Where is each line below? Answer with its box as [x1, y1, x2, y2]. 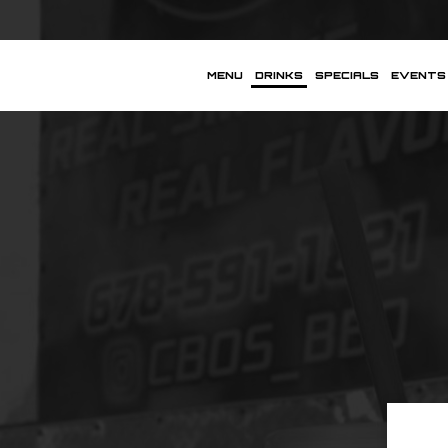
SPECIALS [315, 68, 379, 82]
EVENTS [391, 68, 446, 82]
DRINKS [255, 68, 303, 82]
